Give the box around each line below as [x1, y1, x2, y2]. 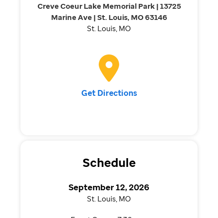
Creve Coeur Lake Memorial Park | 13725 [37, 1, 181, 11]
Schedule [82, 154, 136, 170]
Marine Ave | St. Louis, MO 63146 [51, 12, 167, 22]
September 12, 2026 [69, 181, 149, 193]
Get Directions [81, 88, 137, 99]
